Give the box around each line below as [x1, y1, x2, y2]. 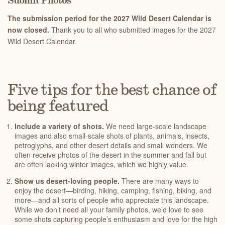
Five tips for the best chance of [8, 80, 217, 101]
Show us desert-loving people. [15, 176, 122, 186]
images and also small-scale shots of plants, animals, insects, [15, 131, 209, 141]
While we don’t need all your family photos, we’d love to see [15, 204, 203, 214]
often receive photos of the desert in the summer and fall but [15, 150, 206, 160]
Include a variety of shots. [15, 121, 104, 131]
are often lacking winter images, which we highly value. [15, 159, 188, 169]
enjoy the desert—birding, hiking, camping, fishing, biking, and [15, 185, 211, 195]
